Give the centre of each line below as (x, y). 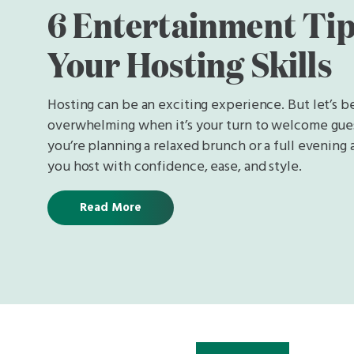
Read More (111, 208)
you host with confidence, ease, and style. (175, 167)
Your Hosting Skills (190, 63)
